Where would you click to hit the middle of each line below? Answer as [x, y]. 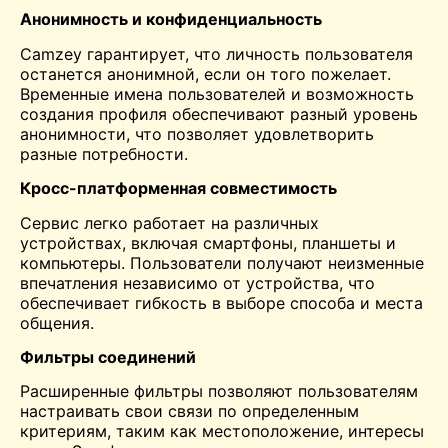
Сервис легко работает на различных [169, 222]
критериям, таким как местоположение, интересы [222, 431]
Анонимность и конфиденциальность [171, 19]
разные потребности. [104, 153]
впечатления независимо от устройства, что [197, 282]
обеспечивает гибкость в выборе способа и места [221, 302]
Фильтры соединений [108, 357]
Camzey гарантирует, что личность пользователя [216, 53]
